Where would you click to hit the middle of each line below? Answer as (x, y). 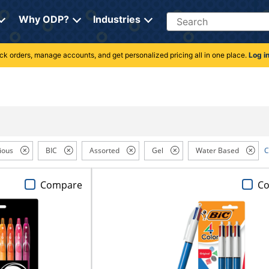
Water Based (217, 151)
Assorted (104, 151)
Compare (61, 185)
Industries (116, 19)
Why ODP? (44, 19)
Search (181, 17)
